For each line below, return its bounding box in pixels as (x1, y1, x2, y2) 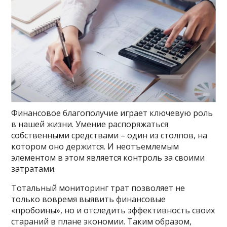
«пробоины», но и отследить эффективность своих (11, 204, 215, 216)
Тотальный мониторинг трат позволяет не (11, 182, 185, 194)
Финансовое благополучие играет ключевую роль (11, 107, 213, 119)
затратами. (11, 163, 56, 174)
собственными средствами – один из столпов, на (11, 129, 208, 141)
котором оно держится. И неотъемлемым (11, 140, 179, 152)
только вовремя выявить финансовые (11, 193, 166, 205)
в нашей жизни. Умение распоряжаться (11, 118, 169, 130)
